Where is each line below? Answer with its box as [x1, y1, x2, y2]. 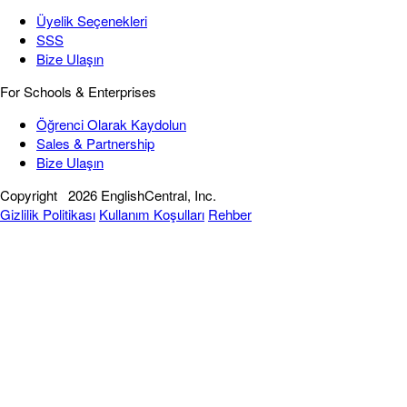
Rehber [208, 204, 252, 224]
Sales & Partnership [36, 134, 154, 154]
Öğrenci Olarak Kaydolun [36, 114, 186, 134]
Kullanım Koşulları [99, 204, 204, 224]
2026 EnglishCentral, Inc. [68, 185, 216, 205]
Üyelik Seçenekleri [36, 11, 147, 31]
